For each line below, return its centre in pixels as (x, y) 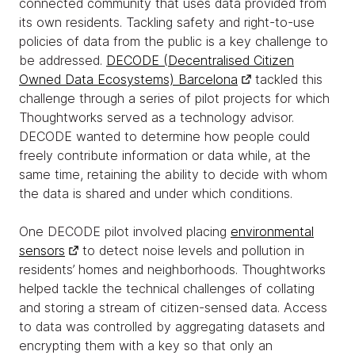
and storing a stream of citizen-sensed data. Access (173, 307)
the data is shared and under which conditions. (158, 193)
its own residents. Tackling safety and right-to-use (167, 22)
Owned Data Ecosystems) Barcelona (128, 79)
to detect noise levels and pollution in (191, 250)
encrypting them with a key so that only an (146, 345)
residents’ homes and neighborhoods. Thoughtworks (172, 269)
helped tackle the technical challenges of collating (167, 288)
